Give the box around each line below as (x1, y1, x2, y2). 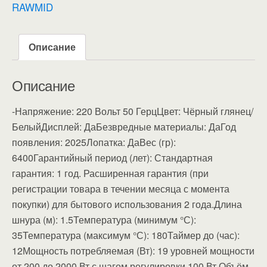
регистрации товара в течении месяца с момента (12, 181, 229, 195)
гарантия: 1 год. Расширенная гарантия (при (12, 166, 209, 180)
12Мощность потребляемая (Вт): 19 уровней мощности (12, 243, 254, 257)
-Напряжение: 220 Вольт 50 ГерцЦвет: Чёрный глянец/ (12, 104, 253, 118)
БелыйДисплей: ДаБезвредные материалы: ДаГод (12, 119, 236, 133)
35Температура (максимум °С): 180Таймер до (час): (12, 228, 240, 242)
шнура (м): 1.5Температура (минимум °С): (12, 212, 196, 226)
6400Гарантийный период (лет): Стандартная (12, 150, 213, 164)
